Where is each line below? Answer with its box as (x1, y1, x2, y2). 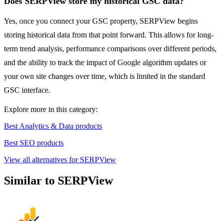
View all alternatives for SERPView (4, 155, 116, 164)
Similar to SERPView (4, 174, 113, 187)
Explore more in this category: (4, 105, 98, 114)
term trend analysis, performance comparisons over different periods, (4, 44, 217, 53)
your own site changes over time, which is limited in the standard (4, 72, 205, 81)
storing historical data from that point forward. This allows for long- (4, 31, 214, 39)
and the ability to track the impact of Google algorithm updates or (4, 58, 206, 67)
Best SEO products (4, 139, 64, 147)
